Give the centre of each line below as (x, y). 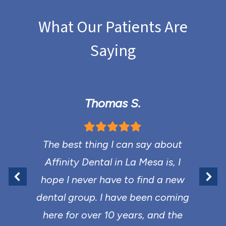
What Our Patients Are (113, 27)
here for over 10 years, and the (112, 215)
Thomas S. (112, 103)
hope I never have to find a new (112, 180)
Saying (113, 51)
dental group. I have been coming (112, 197)
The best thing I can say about (113, 144)
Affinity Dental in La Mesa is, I (112, 162)
